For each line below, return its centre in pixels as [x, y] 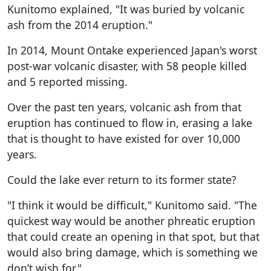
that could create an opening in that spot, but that [133, 236]
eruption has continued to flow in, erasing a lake [130, 122]
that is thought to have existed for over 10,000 [124, 138]
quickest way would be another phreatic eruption [131, 220]
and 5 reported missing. [67, 81]
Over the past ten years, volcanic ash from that [124, 107]
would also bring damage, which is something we [132, 252]
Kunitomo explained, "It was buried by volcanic [126, 9]
